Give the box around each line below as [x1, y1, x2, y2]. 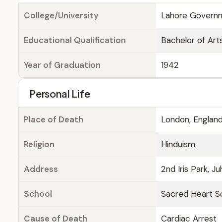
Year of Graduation [24, 59, 101, 70]
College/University [24, 10, 99, 21]
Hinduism [161, 139, 195, 150]
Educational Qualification [24, 35, 126, 46]
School [24, 188, 52, 199]
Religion [24, 139, 55, 150]
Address [24, 164, 58, 174]
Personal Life [29, 87, 90, 100]
